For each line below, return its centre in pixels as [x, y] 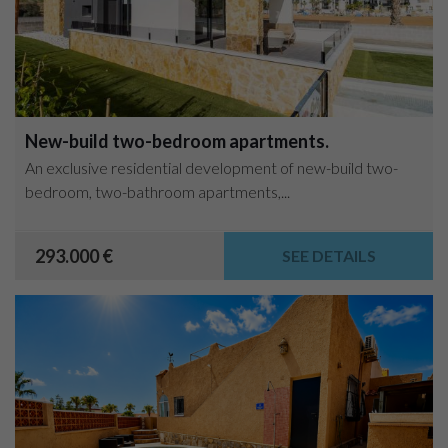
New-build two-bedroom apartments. [177, 140]
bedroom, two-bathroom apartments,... [157, 191]
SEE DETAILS [328, 255]
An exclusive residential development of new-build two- [211, 167]
